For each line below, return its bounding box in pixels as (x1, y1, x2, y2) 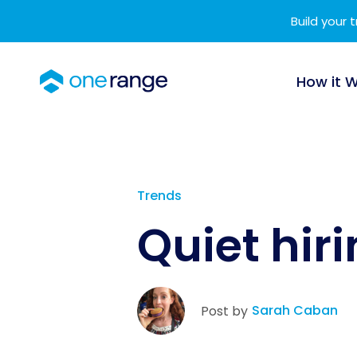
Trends (137, 186, 182, 205)
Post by (201, 301, 248, 320)
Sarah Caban (252, 301, 338, 320)
